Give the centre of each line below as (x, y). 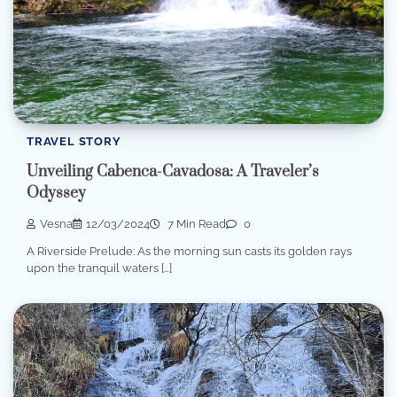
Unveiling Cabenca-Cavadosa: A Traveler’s (173, 172)
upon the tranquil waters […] (99, 269)
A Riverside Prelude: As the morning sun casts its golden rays (189, 252)
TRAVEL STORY (74, 141)
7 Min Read (195, 223)
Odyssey (56, 194)
